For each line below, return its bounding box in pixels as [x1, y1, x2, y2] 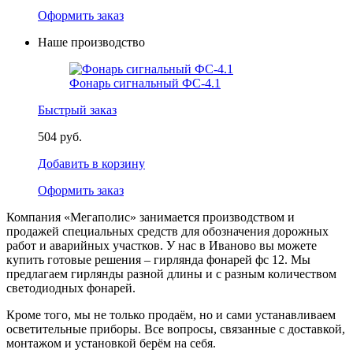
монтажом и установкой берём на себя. [6, 336, 216, 350]
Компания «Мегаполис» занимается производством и [6, 210, 295, 224]
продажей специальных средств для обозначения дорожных [6, 224, 329, 238]
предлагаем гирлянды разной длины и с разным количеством [6, 266, 336, 281]
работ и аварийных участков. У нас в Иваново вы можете [6, 238, 317, 252]
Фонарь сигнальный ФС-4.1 [69, 76, 221, 90]
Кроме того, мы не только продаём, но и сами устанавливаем [6, 307, 336, 321]
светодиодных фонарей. [6, 281, 136, 295]
